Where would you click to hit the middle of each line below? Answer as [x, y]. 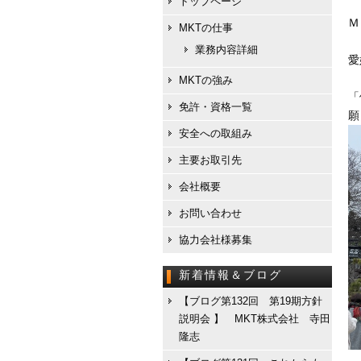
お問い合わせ [210, 213]
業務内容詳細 [226, 50]
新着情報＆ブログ [230, 275]
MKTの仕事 [206, 28]
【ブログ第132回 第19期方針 [251, 301]
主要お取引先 [210, 160]
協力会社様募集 [216, 240]
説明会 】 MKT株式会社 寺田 [255, 319]
